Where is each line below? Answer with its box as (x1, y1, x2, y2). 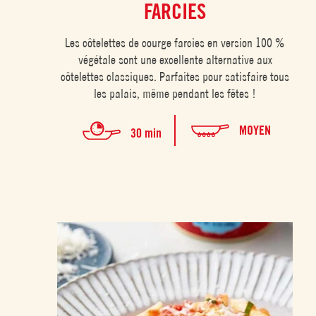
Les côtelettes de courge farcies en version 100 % (65, 35, 286, 51)
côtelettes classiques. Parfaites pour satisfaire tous (61, 69, 290, 85)
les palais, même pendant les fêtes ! (94, 86, 257, 102)
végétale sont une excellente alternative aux (78, 52, 272, 68)
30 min (130, 125, 162, 140)
